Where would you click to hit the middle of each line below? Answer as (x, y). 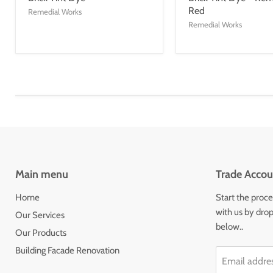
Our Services (40, 215)
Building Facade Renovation (67, 251)
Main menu (42, 175)
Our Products (41, 233)
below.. (229, 227)
